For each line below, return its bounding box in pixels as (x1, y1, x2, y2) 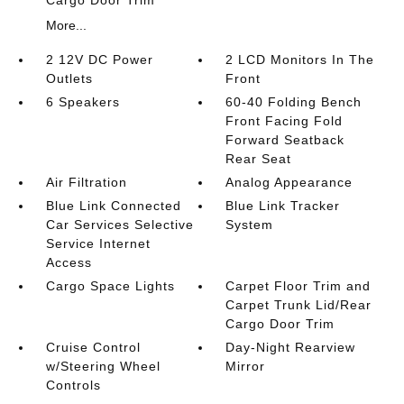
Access (45, 254, 92, 270)
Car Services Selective (45, 216, 194, 232)
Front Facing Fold (225, 113, 344, 128)
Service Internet (45, 235, 151, 251)
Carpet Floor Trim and (225, 278, 372, 293)
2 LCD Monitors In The (225, 51, 375, 67)
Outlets (45, 70, 93, 86)
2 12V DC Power (45, 51, 153, 67)
